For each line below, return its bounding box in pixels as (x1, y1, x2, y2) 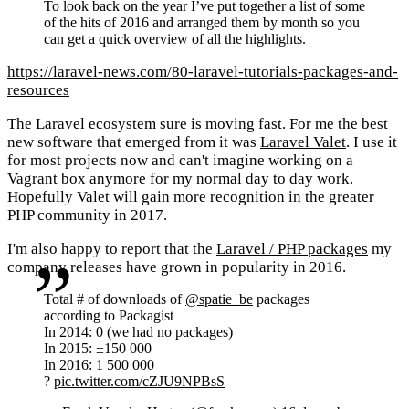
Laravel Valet (260, 133, 346, 152)
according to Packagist (44, 308, 173, 324)
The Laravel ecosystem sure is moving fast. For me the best (7, 115, 388, 133)
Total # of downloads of (44, 291, 185, 308)
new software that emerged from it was (7, 133, 260, 152)
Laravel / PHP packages (216, 240, 368, 258)
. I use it (346, 133, 397, 152)
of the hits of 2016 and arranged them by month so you (44, 15, 360, 31)
